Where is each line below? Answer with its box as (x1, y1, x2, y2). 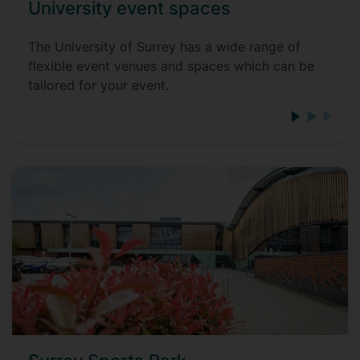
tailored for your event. (28, 77, 169, 93)
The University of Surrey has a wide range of (28, 39, 301, 55)
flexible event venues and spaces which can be (28, 58, 314, 74)
